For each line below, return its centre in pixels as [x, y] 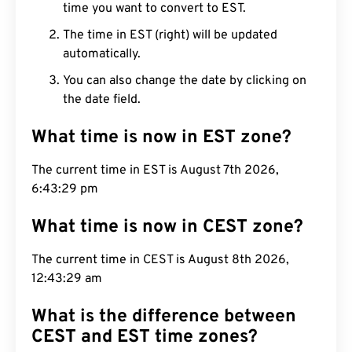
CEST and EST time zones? [145, 337]
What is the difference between [164, 317]
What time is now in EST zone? [161, 138]
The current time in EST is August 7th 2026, [155, 170]
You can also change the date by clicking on [185, 81]
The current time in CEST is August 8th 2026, [160, 260]
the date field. [102, 100]
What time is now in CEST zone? [167, 227]
